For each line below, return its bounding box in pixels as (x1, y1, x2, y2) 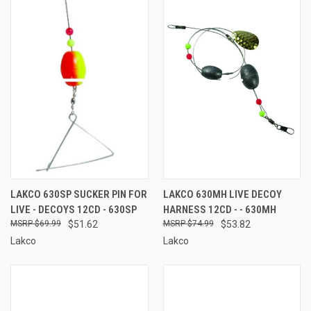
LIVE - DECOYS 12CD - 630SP (10, 203, 137, 216)
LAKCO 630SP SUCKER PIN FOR (10, 187, 147, 201)
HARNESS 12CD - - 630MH (162, 203, 276, 216)
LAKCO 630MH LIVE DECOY (162, 187, 282, 201)
